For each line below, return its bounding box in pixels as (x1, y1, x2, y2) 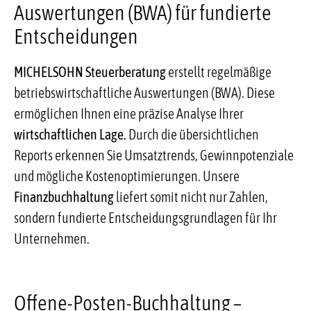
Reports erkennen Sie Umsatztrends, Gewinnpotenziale (13, 146, 294, 163)
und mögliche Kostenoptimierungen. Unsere (13, 167, 239, 184)
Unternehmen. (13, 230, 90, 246)
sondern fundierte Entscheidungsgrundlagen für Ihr (13, 209, 277, 226)
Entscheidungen (13, 24, 138, 48)
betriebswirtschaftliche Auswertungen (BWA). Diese (13, 84, 275, 101)
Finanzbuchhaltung (13, 188, 114, 205)
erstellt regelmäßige (165, 63, 271, 80)
